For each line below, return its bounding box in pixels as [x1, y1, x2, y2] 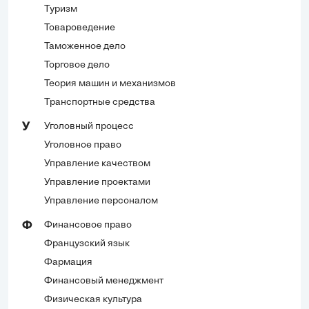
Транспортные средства [44, 97, 155, 108]
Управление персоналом [44, 195, 158, 206]
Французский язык [44, 238, 130, 249]
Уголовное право [44, 139, 121, 150]
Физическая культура [44, 294, 142, 305]
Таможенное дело [44, 41, 126, 52]
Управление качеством [44, 158, 150, 169]
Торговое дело [44, 59, 110, 70]
